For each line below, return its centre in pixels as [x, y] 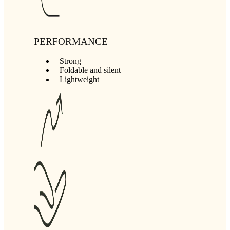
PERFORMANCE [71, 41]
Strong [71, 61]
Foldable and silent [90, 70]
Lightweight [80, 80]
